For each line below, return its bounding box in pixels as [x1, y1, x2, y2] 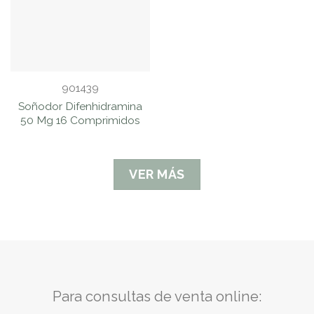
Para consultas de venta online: [53, 287, 261, 305]
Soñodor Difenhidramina [18, 99, 142, 113]
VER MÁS [129, 166, 185, 182]
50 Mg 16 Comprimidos [20, 113, 140, 127]
